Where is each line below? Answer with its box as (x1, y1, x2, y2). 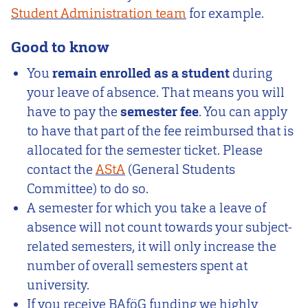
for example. (186, 4, 264, 22)
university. (27, 276, 90, 294)
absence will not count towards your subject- (27, 219, 293, 236)
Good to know (11, 36, 109, 57)
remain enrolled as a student (52, 65, 233, 82)
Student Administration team (11, 4, 186, 22)
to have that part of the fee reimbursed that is (27, 122, 294, 140)
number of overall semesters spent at (27, 257, 248, 275)
